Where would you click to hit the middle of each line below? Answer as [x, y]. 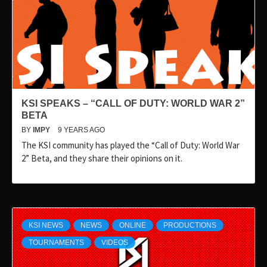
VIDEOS [115, 243]
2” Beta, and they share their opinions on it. [102, 159]
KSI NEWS [46, 226]
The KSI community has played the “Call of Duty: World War [131, 145]
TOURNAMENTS [56, 243]
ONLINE [133, 226]
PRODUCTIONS [190, 226]
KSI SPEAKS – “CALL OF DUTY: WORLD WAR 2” [133, 104]
